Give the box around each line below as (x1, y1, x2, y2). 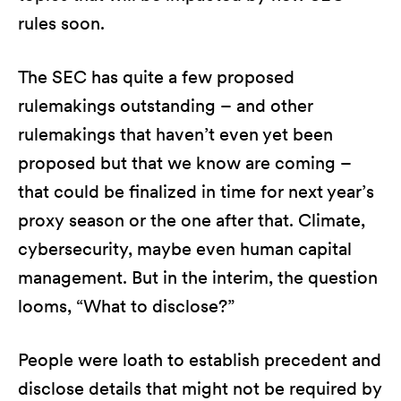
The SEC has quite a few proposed (18, 65, 294, 88)
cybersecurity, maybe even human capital (18, 237, 352, 260)
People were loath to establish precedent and (18, 348, 381, 371)
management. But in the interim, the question (18, 266, 378, 288)
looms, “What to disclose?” (18, 294, 235, 317)
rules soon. (18, 12, 105, 34)
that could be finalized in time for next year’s (18, 180, 374, 202)
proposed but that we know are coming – (18, 151, 352, 174)
